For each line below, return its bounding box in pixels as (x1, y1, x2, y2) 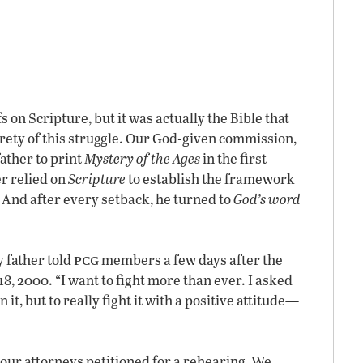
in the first (200, 149, 267, 168)
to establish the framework (126, 169, 295, 188)
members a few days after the (99, 250, 283, 269)
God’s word (233, 190, 301, 208)
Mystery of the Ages (84, 149, 200, 168)
